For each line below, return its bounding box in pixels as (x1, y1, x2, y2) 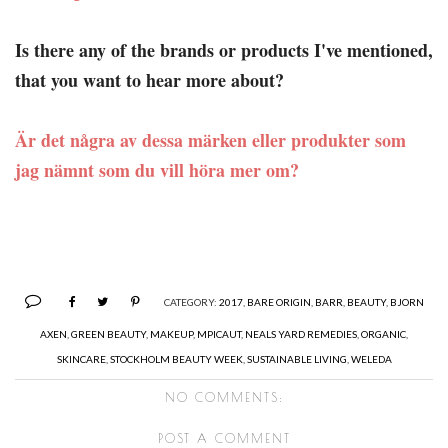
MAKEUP (150, 327, 193, 340)
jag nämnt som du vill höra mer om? (15, 156, 305, 183)
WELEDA (350, 352, 392, 365)
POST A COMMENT (157, 430, 291, 445)
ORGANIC (361, 327, 406, 340)
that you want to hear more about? (15, 66, 290, 93)
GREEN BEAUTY (71, 327, 146, 340)
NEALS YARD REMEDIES (245, 327, 357, 340)
